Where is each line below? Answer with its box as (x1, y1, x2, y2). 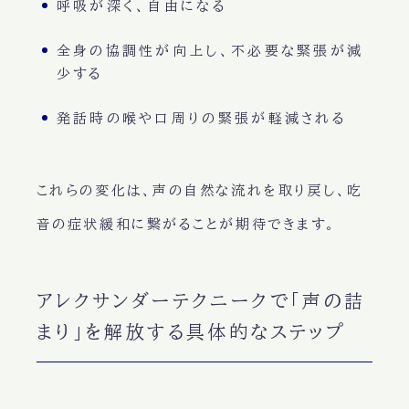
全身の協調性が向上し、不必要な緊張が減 (56, 44, 364, 58)
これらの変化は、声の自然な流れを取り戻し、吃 (36, 184, 363, 198)
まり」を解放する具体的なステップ (36, 322, 347, 341)
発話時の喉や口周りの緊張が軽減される (56, 111, 348, 126)
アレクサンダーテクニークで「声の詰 (36, 291, 366, 310)
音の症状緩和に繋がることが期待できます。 (36, 217, 337, 232)
